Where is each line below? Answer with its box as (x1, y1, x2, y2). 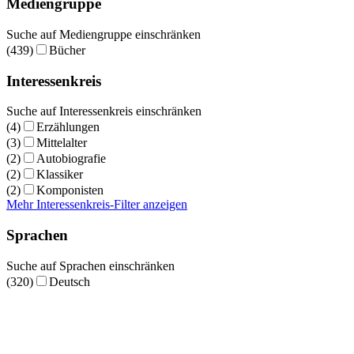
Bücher (49, 43, 85, 57)
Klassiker (36, 168, 83, 182)
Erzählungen (36, 120, 100, 134)
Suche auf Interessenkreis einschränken (6, 104, 201, 119)
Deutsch (49, 274, 90, 288)
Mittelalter (36, 136, 87, 150)
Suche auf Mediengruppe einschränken (6, 27, 201, 41)
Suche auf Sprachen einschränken (6, 258, 175, 273)
